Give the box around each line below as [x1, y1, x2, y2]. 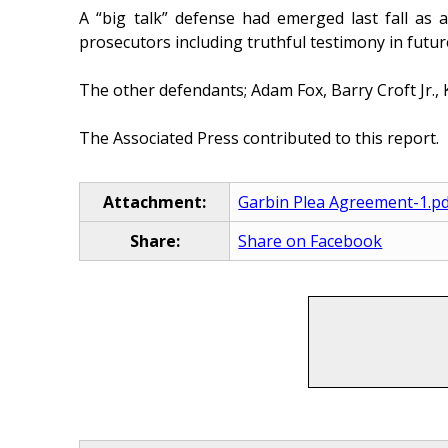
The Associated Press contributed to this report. [79, 127, 440, 150]
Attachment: [103, 191, 207, 214]
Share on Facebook [238, 230, 383, 253]
